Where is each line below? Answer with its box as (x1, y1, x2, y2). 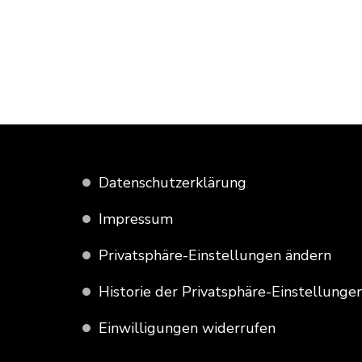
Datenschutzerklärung (99, 172, 246, 192)
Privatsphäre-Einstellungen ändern (99, 245, 331, 265)
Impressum (99, 208, 173, 229)
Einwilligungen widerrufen (99, 318, 276, 338)
